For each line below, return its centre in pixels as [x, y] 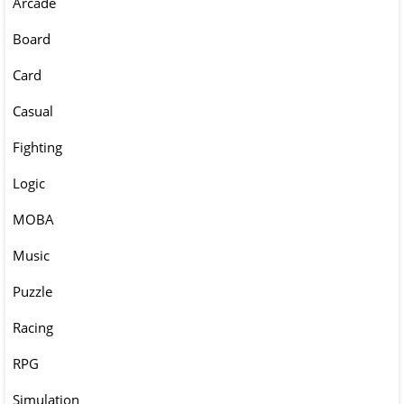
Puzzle [32, 292]
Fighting [37, 147]
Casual [33, 111]
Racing [33, 328]
